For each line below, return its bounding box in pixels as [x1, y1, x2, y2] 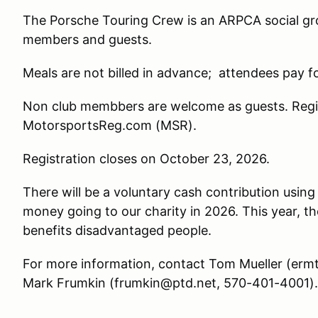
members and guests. [23, 32, 152, 47]
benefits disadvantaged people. [23, 223, 212, 238]
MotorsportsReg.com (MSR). [23, 118, 197, 133]
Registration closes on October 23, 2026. [23, 151, 270, 166]
